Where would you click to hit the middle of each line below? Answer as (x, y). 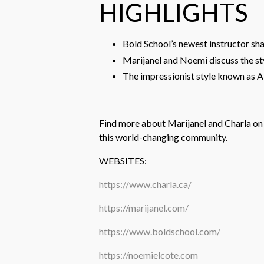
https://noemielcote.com (148, 255)
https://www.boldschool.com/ (160, 231)
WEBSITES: (123, 160)
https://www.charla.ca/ (145, 184)
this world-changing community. (163, 137)
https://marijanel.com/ (144, 207)
